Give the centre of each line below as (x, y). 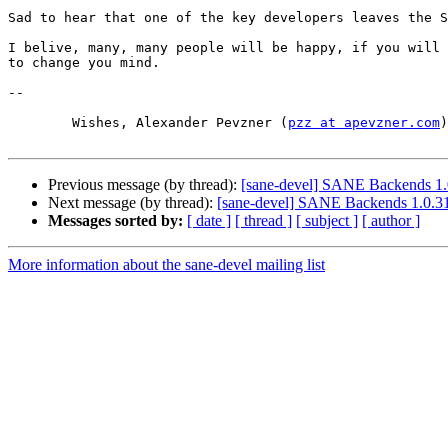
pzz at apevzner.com (364, 123)
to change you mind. (84, 63)
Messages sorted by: (115, 221)
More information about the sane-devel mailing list (166, 265)
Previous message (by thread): (144, 185)
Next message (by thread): (132, 203)
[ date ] (209, 221)
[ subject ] (327, 221)
